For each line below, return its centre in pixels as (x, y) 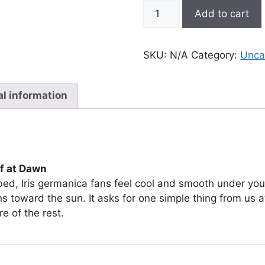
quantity (162, 36)
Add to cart (222, 13)
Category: (216, 55)
